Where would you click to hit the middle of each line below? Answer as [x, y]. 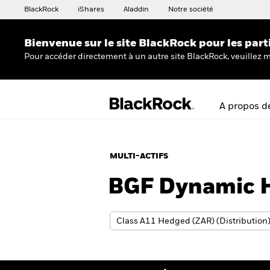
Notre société [191, 10]
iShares [91, 10]
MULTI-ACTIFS [139, 156]
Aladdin [136, 10]
